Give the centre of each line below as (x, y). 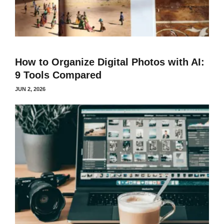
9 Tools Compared (58, 75)
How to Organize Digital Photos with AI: (110, 62)
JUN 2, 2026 (30, 89)
